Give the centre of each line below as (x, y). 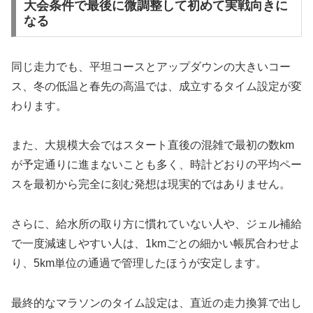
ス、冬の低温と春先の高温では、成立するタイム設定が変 (156, 86)
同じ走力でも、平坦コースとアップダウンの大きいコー (151, 66)
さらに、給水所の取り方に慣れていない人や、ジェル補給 (156, 224)
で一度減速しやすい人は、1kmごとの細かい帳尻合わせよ (156, 244)
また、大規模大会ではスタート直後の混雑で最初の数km (153, 145)
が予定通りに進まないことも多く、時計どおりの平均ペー (156, 165)
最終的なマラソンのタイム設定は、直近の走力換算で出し (156, 303)
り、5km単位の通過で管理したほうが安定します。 (139, 263)
